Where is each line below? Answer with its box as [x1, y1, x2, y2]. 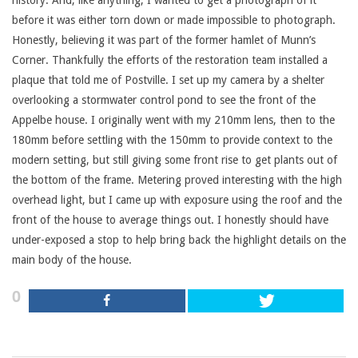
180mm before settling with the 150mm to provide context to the [12, 133, 332, 146]
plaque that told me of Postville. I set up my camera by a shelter [12, 74, 324, 86]
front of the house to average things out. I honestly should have [12, 213, 328, 226]
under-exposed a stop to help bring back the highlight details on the [12, 233, 346, 246]
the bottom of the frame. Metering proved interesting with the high [12, 173, 342, 186]
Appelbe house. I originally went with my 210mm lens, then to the [12, 113, 335, 126]
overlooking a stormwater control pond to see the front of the [12, 93, 316, 106]
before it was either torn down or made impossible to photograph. [12, 14, 336, 26]
